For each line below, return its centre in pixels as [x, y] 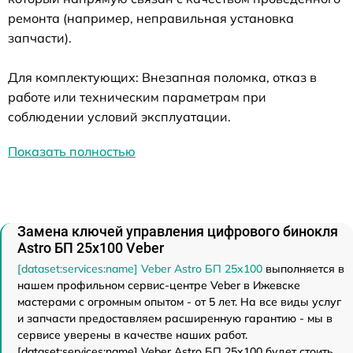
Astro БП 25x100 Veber [91, 247]
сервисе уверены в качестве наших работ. [132, 334]
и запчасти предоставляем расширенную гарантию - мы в [175, 318]
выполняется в [303, 268]
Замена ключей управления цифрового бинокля [178, 231]
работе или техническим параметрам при [137, 97]
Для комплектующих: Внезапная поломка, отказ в [162, 77]
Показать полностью [72, 151]
